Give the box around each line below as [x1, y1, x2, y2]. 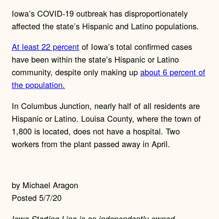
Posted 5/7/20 [12, 192, 62, 204]
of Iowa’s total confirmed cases [79, 41, 192, 53]
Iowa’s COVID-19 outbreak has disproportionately [12, 7, 188, 20]
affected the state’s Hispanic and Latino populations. [12, 20, 199, 32]
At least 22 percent [12, 41, 79, 53]
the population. [12, 79, 65, 91]
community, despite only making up [12, 66, 140, 78]
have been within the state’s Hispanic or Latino [12, 53, 179, 66]
